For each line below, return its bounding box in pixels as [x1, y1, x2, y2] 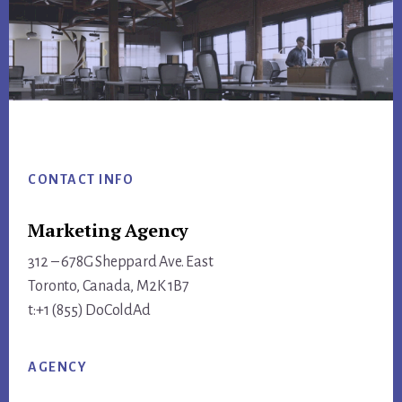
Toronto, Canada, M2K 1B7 [28, 277, 189, 294]
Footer [8, 132, 91, 170]
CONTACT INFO [28, 171, 135, 187]
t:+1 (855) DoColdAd [28, 301, 151, 319]
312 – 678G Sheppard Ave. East [28, 253, 214, 270]
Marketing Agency [28, 217, 189, 242]
